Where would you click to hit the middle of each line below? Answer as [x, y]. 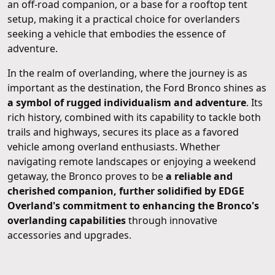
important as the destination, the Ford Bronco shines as [137, 88]
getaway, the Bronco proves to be [87, 176]
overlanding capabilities [67, 221]
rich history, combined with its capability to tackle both [134, 118]
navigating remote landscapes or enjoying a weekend [132, 162]
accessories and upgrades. [69, 235]
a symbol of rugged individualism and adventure [127, 103]
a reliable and [199, 176]
